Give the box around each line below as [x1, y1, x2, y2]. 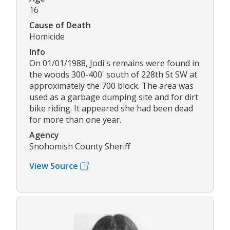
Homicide [29, 31, 65, 42]
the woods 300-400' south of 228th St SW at [29, 69, 197, 80]
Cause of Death [29, 20, 91, 31]
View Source [29, 160, 78, 171]
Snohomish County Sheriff [29, 141, 130, 152]
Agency [29, 129, 59, 141]
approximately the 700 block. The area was [29, 80, 194, 91]
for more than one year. [29, 114, 121, 125]
